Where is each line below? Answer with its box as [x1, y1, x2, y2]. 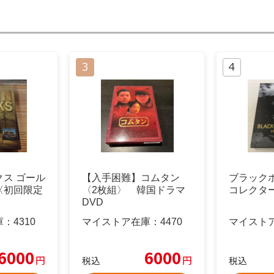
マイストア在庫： [82, 216, 160, 227]
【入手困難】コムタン [82, 172, 180, 183]
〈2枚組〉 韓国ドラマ [82, 185, 185, 196]
